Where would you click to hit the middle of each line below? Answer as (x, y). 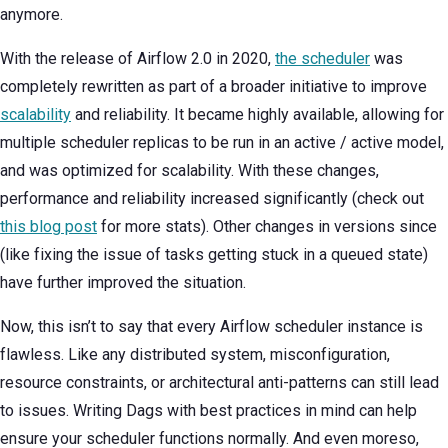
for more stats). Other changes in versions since (267, 226)
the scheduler (322, 58)
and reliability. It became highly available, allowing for (257, 114)
